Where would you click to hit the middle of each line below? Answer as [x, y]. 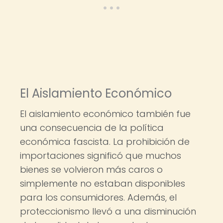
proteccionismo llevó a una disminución [108, 211]
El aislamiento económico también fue [105, 114]
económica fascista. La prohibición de [105, 142]
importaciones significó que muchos [101, 156]
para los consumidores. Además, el [98, 197]
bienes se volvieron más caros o [91, 169]
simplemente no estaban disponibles [103, 183]
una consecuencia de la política [92, 128]
